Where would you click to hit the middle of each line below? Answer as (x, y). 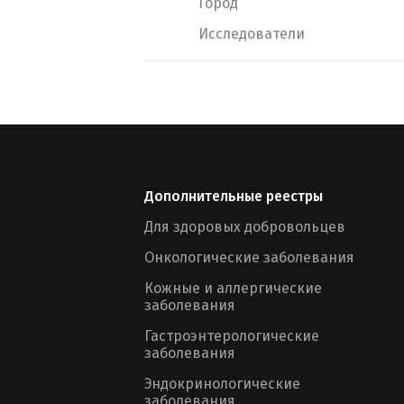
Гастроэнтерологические (232, 336)
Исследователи (252, 34)
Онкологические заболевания (249, 257)
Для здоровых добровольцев (245, 227)
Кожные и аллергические (233, 288)
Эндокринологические (222, 384)
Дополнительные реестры (234, 196)
